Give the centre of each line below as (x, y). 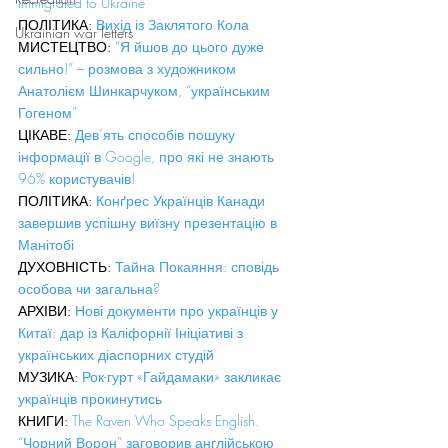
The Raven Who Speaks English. (167, 420)
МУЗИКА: (50, 376)
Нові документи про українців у (178, 310)
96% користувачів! (76, 178)
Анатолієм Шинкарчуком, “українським (146, 90)
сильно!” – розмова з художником (129, 68)
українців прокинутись (90, 398)
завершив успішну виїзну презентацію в (149, 222)
